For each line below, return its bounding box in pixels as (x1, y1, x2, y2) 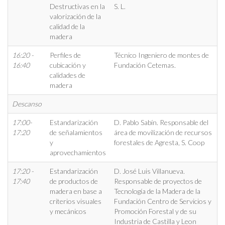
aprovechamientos (50, 148, 106, 157)
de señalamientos (50, 128, 102, 137)
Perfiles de (50, 51, 81, 59)
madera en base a (50, 187, 102, 195)
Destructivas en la (50, 2, 105, 11)
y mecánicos (50, 207, 86, 215)
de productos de (50, 177, 98, 185)
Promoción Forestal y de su (114, 207, 196, 215)
